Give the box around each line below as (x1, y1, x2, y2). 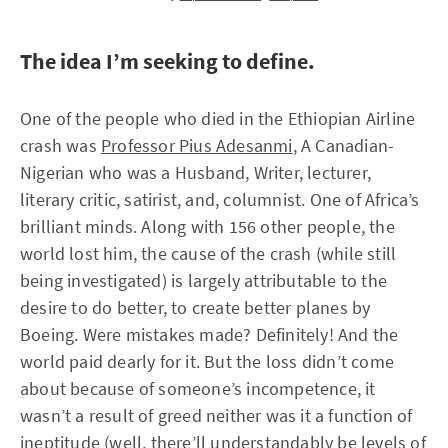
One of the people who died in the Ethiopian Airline (20, 106, 416, 130)
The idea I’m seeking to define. (20, 46, 315, 75)
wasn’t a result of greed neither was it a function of (20, 403, 413, 427)
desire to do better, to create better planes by (20, 295, 371, 319)
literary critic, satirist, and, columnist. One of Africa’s (20, 187, 420, 211)
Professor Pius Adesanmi (101, 133, 293, 157)
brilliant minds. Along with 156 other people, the (20, 214, 395, 238)
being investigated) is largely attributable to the (20, 268, 388, 292)
